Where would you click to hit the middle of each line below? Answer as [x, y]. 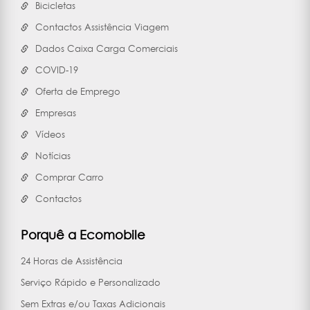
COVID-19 [57, 70]
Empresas [56, 112]
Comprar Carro [70, 177]
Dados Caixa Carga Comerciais [107, 48]
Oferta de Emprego [78, 91]
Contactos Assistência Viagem [102, 27]
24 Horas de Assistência [72, 261]
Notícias [53, 155]
